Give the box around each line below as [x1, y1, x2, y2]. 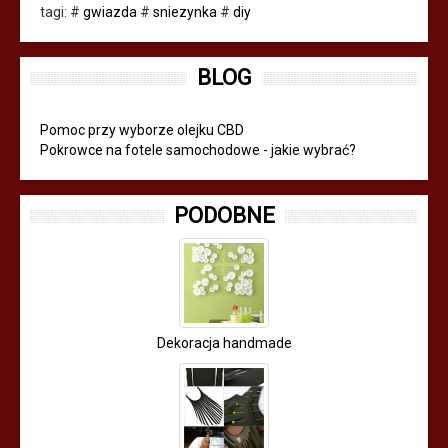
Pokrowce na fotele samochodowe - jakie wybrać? [40, 142, 356, 158]
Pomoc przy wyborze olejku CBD [40, 122, 244, 138]
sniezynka [153, 4, 217, 20]
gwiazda [83, 4, 137, 20]
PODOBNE [173, 203, 275, 228]
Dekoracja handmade [156, 335, 292, 351]
